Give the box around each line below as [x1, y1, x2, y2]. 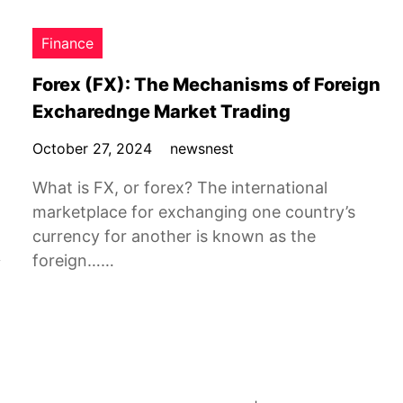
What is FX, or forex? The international [32, 178, 327, 197]
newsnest [170, 139, 234, 157]
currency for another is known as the [32, 227, 316, 246]
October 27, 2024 [32, 139, 152, 157]
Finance [41, 34, 94, 52]
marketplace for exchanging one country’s [32, 202, 355, 221]
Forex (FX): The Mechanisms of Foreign [32, 74, 381, 95]
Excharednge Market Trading [32, 101, 291, 122]
